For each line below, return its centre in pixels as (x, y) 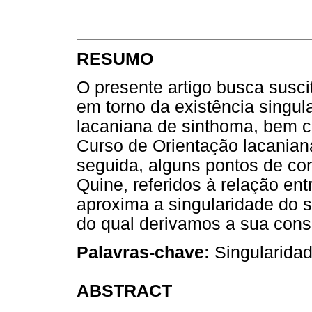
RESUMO (115, 58)
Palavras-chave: (143, 252)
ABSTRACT (124, 291)
